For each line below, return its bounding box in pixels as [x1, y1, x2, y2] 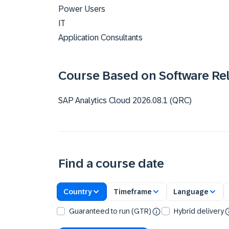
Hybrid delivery [174, 207, 224, 215]
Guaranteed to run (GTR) [69, 207, 151, 215]
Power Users [58, 5, 105, 13]
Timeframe [113, 187, 152, 196]
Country [63, 187, 92, 196]
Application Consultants [58, 33, 143, 42]
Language [173, 187, 209, 196]
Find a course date [58, 156, 164, 170]
